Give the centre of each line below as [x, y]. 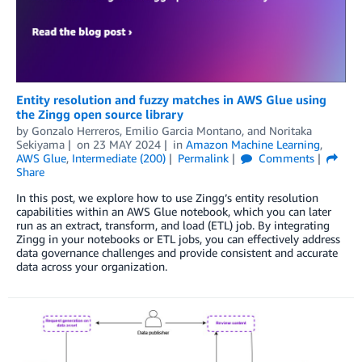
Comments [284, 158]
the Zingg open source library [100, 114]
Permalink [203, 158]
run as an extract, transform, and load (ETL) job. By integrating [173, 225]
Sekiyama [40, 145]
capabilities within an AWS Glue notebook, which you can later [174, 212]
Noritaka [290, 131]
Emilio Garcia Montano [183, 131]
